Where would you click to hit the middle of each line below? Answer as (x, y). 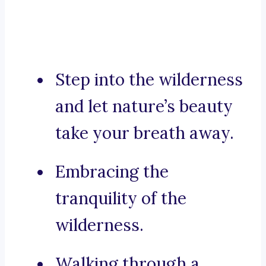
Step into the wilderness (149, 80)
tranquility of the (121, 199)
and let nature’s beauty (144, 107)
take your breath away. (145, 133)
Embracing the (112, 172)
